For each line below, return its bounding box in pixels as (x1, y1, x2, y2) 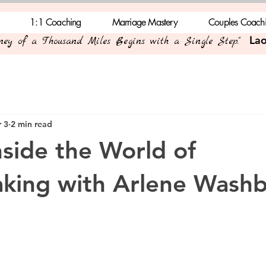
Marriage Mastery (112, 16, 178, 28)
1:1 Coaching (30, 16, 81, 28)
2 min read (11, 118, 52, 129)
